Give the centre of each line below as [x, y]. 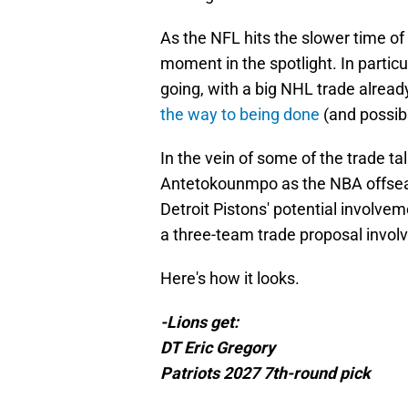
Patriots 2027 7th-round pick [265, 373]
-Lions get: [199, 322]
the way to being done [240, 115]
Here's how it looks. [230, 279]
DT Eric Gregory [218, 348]
